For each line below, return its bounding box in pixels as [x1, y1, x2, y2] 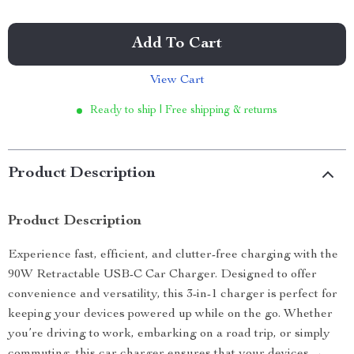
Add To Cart [132, 36, 222, 52]
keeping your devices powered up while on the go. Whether [8, 308, 333, 321]
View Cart [149, 74, 205, 87]
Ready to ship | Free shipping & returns [90, 105, 277, 116]
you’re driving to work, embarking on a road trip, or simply [8, 328, 330, 341]
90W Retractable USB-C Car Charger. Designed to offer [8, 269, 317, 281]
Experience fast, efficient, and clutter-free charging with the [8, 249, 338, 262]
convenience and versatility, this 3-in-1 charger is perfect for [8, 288, 337, 301]
